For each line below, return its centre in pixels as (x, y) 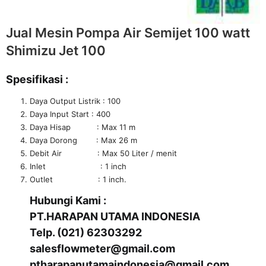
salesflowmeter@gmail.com (102, 248)
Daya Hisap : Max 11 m (83, 127)
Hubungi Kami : (68, 200)
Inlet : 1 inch (78, 166)
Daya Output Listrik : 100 (75, 101)
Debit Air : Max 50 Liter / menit (103, 153)
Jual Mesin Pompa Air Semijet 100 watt (128, 33)
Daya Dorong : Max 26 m (83, 140)
